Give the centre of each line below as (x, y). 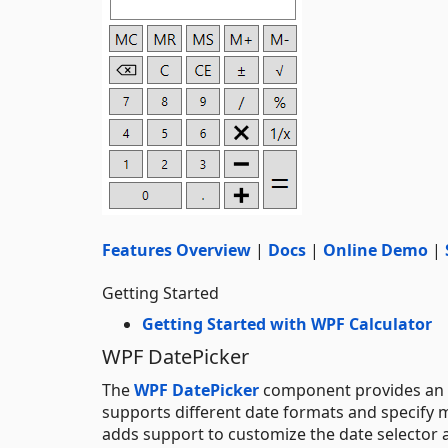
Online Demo (375, 249)
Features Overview (176, 249)
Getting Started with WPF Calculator (287, 323)
